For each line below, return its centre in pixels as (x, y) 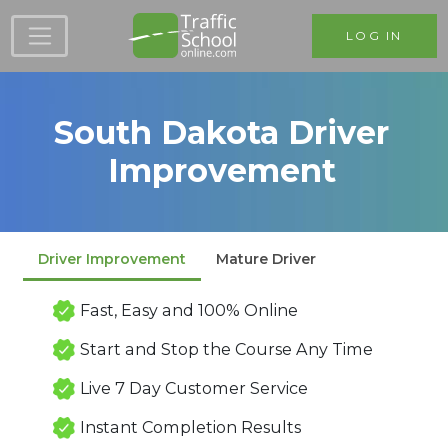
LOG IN (374, 35)
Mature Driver (265, 259)
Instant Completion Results (190, 426)
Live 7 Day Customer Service (193, 387)
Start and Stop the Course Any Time (226, 348)
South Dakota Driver (222, 132)
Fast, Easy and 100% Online (188, 309)
